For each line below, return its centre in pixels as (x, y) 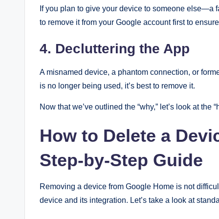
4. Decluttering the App (115, 49)
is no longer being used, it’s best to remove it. (117, 86)
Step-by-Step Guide (121, 160)
